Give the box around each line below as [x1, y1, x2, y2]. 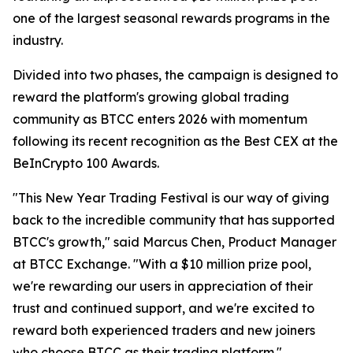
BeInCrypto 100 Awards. [13, 155, 159, 171]
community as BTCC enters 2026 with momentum [13, 111, 307, 127]
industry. [13, 32, 63, 48]
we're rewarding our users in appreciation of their [13, 278, 313, 294]
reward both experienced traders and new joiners [13, 322, 315, 338]
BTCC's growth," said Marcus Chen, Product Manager [13, 234, 336, 250]
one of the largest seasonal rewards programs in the [13, 10, 330, 26]
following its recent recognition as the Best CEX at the [13, 133, 338, 149]
